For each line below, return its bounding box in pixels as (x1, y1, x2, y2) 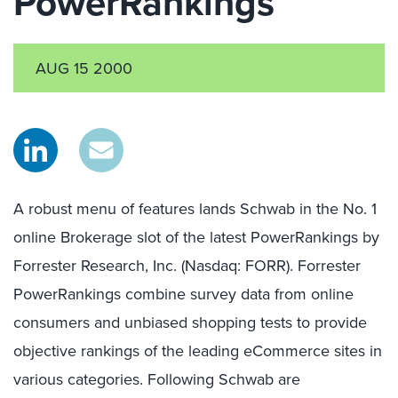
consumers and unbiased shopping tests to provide (13, 311, 367, 333)
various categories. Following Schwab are (13, 368, 300, 390)
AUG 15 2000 (36, 57, 132, 79)
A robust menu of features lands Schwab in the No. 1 (13, 197, 377, 219)
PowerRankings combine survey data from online (13, 283, 354, 305)
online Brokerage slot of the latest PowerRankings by (13, 226, 379, 248)
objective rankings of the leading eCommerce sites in (13, 339, 382, 362)
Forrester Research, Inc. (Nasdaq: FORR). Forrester (13, 254, 361, 276)
